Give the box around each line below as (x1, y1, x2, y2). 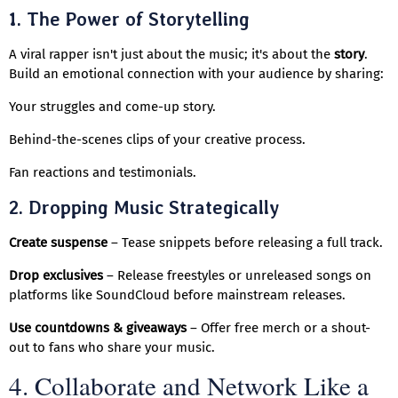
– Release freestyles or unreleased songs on (103, 267, 371, 284)
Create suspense (9, 235, 107, 251)
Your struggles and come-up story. (9, 99, 216, 115)
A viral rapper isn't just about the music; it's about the (9, 46, 334, 63)
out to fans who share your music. (9, 339, 215, 356)
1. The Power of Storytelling (9, 8, 250, 31)
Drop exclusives (9, 267, 103, 284)
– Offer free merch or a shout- (187, 320, 370, 337)
